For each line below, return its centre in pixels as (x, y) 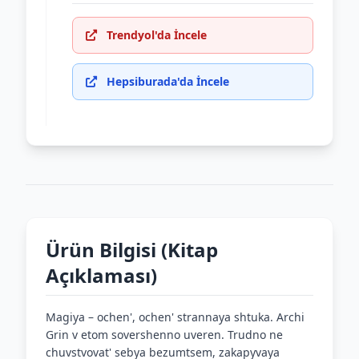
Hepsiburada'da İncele (168, 81)
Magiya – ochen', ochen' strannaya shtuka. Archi (175, 317)
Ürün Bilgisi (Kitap (132, 250)
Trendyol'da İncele (157, 35)
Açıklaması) (101, 275)
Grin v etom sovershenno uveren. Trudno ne (164, 335)
